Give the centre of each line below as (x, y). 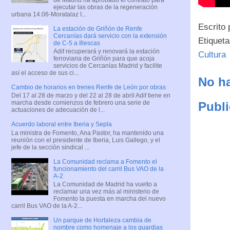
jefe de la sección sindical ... (50, 147)
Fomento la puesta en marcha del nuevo (109, 199)
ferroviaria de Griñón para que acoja (104, 58)
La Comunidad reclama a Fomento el (105, 161)
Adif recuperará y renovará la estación (106, 51)
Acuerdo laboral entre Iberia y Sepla (62, 124)
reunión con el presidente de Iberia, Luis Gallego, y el (86, 140)
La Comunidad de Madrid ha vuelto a (105, 185)
